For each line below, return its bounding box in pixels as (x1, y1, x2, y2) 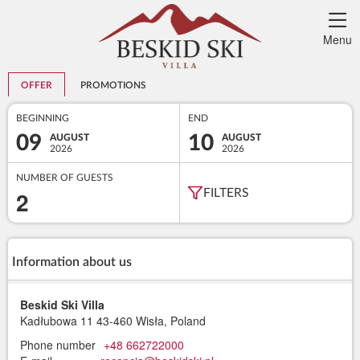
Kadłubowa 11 (20, 313, 93, 329)
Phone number (20, 337, 96, 353)
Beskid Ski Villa (20, 297, 104, 313)
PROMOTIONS (80, 80, 145, 90)
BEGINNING (16, 113, 69, 123)
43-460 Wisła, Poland (96, 313, 206, 329)
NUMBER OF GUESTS (16, 173, 113, 182)
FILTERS (203, 186, 248, 199)
